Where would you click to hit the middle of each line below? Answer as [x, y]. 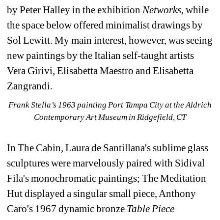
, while [195, 10]
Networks [162, 10]
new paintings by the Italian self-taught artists [101, 55]
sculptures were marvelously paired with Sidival [106, 163]
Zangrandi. [30, 86]
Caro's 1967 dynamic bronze [67, 208]
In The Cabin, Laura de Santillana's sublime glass [108, 148]
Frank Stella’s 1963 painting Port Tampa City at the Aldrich [110, 105]
